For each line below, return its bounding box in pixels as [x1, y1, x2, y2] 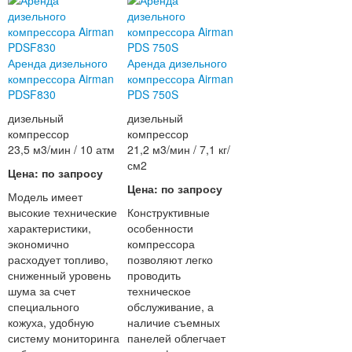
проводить [127, 267, 181, 284]
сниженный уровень [7, 267, 111, 284]
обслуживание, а [127, 299, 214, 315]
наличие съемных [127, 314, 221, 331]
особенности [127, 220, 194, 236]
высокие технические [7, 204, 117, 221]
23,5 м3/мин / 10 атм [7, 141, 115, 158]
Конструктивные [127, 204, 211, 221]
